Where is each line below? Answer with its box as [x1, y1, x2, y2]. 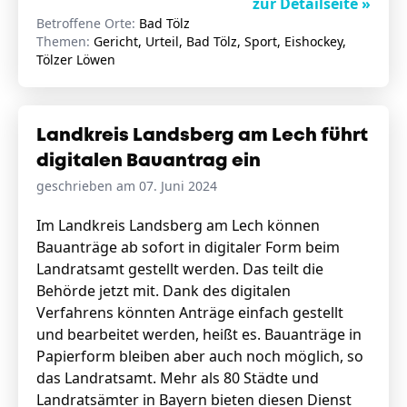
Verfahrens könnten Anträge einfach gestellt [36, 303, 343, 323]
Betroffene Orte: [36, 15, 139, 32]
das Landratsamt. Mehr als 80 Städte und [36, 368, 319, 388]
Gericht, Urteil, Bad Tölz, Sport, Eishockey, [94, 33, 346, 50]
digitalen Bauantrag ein [36, 153, 261, 170]
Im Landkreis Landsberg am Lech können [36, 215, 320, 235]
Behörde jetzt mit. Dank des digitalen [36, 281, 291, 301]
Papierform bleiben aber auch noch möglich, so [36, 346, 363, 366]
